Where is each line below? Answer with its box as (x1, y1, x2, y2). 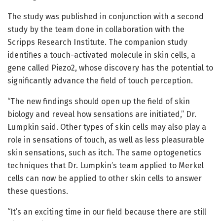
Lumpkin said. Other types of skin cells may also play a (7, 122, 206, 132)
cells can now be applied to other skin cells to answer (7, 174, 202, 184)
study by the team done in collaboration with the (7, 25, 184, 35)
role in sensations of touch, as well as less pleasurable (7, 135, 204, 145)
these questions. (7, 186, 68, 196)
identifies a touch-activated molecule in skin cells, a (7, 50, 195, 60)
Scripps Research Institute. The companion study (7, 37, 187, 47)
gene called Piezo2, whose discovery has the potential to (7, 63, 213, 73)
